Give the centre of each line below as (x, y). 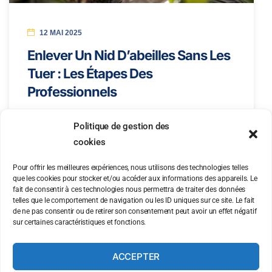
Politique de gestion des (122, 126)
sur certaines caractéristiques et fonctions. (80, 222)
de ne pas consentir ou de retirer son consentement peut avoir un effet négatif (135, 211)
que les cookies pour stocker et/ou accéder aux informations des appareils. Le (135, 178)
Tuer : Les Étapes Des (90, 73)
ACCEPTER (136, 256)
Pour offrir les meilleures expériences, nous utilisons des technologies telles (131, 168)
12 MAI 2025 (61, 32)
